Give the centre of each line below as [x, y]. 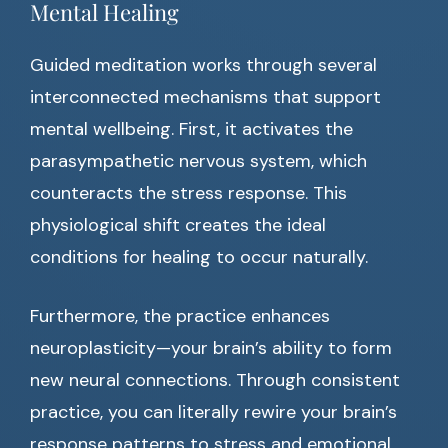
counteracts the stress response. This [188, 193]
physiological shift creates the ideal [178, 225]
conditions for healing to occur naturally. [199, 257]
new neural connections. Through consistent [215, 380]
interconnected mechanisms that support [205, 97]
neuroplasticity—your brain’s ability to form [211, 348]
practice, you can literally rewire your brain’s [213, 412]
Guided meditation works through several [203, 65]
